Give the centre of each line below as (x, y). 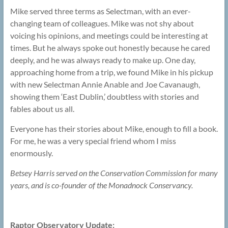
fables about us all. (42, 109)
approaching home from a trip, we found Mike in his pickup (111, 72)
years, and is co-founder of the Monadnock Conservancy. (101, 185)
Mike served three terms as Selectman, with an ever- (100, 11)
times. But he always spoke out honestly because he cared (110, 48)
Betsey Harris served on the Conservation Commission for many (114, 173)
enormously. (31, 153)
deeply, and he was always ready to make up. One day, (103, 60)
